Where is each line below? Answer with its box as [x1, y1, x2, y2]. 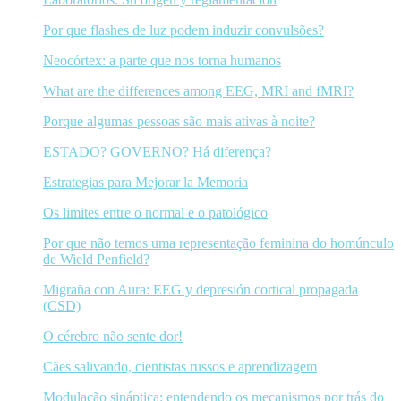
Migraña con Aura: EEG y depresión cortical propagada [43, 281, 358, 297]
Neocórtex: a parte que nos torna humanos [43, 52, 281, 68]
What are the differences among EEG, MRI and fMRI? [43, 82, 354, 98]
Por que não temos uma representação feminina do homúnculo [43, 235, 394, 251]
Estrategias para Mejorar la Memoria [43, 174, 248, 190]
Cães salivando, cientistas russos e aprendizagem [43, 358, 317, 374]
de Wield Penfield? [43, 251, 149, 267]
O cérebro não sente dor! [43, 328, 183, 344]
